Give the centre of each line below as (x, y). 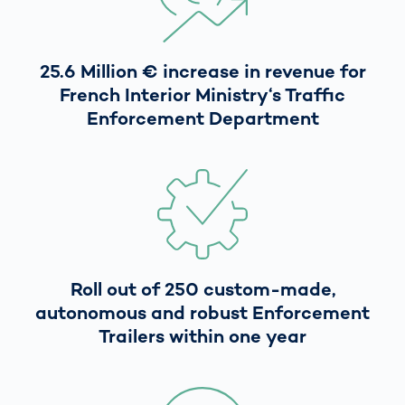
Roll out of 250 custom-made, (202, 289)
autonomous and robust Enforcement (202, 312)
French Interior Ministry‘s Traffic (202, 94)
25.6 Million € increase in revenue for (202, 71)
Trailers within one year (202, 336)
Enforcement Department (202, 118)
